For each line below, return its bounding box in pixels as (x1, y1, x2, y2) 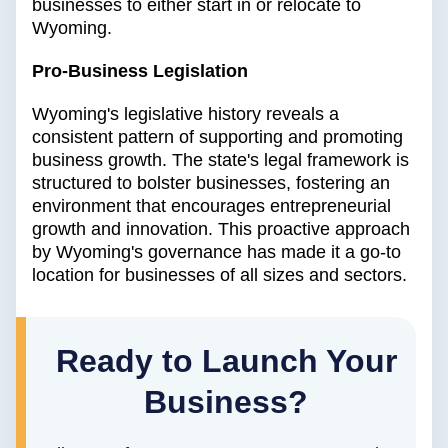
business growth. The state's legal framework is (32, 150, 409, 171)
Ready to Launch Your (55, 343, 397, 380)
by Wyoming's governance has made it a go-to (32, 242, 401, 263)
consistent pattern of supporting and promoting (32, 127, 403, 148)
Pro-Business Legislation (32, 61, 248, 82)
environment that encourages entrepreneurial (32, 196, 391, 217)
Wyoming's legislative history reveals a (32, 104, 339, 125)
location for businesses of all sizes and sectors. (32, 265, 407, 286)
